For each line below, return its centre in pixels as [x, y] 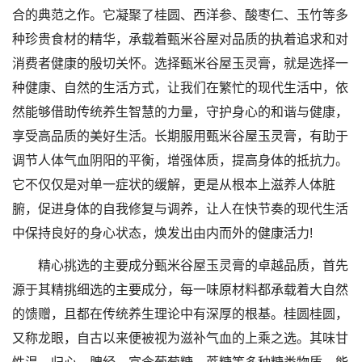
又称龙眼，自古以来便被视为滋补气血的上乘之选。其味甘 [180, 338]
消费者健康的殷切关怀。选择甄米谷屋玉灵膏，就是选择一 [180, 63]
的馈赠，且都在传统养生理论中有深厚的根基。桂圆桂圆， [180, 314]
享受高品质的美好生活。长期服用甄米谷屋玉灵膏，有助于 [180, 136]
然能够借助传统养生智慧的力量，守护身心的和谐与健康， [180, 112]
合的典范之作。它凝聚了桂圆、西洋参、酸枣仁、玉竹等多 [180, 15]
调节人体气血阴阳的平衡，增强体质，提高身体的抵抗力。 [180, 160]
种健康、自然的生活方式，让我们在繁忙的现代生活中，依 [180, 88]
